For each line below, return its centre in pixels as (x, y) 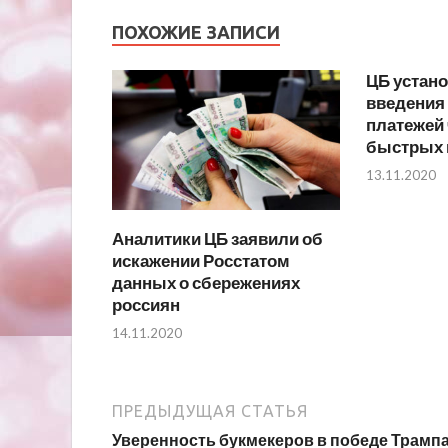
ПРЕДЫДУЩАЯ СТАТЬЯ (210, 411)
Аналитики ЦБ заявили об (217, 238)
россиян (146, 304)
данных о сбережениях (206, 282)
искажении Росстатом (201, 260)
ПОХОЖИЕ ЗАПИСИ (196, 31)
